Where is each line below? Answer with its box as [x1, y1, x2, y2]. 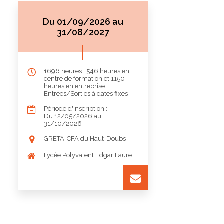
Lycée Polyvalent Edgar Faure [44, 151, 132, 159]
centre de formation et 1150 [44, 75, 125, 82]
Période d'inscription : [44, 105, 107, 112]
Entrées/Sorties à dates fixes [44, 90, 128, 97]
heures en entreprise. [44, 82, 106, 90]
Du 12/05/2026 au [44, 112, 101, 120]
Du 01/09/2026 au [42, 16, 123, 27]
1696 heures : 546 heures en [44, 67, 129, 75]
